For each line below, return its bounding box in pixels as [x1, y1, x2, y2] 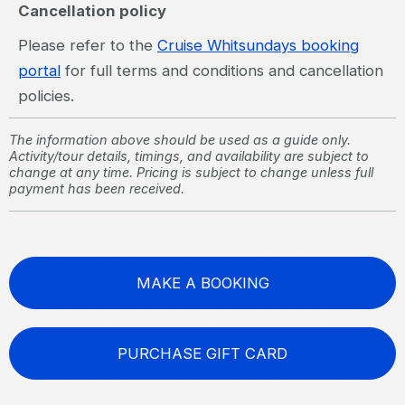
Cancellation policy [18, 2, 166, 21]
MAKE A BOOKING [136, 274, 269, 293]
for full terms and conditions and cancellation [61, 61, 383, 80]
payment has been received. [9, 181, 184, 197]
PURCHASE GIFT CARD [118, 344, 287, 363]
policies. [18, 87, 74, 106]
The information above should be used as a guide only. [9, 132, 351, 148]
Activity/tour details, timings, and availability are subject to [9, 148, 369, 165]
